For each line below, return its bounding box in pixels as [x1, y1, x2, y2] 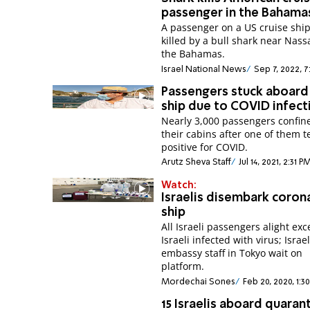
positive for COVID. [161, 140, 248, 154]
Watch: [161, 181, 197, 191]
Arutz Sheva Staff [161, 158, 232, 167]
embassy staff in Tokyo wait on [161, 246, 303, 260]
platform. [161, 259, 205, 273]
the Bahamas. [161, 47, 226, 61]
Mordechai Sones [161, 277, 236, 286]
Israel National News [161, 64, 247, 74]
